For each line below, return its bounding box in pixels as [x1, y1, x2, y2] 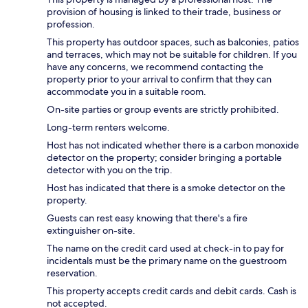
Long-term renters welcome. [47, 121, 170, 134]
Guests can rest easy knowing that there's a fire [47, 212, 247, 225]
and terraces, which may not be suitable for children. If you [47, 48, 297, 61]
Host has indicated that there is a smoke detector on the [47, 181, 285, 195]
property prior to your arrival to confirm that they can [47, 73, 272, 86]
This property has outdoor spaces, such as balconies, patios [47, 36, 299, 49]
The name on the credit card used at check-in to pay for [47, 242, 284, 255]
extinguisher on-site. [47, 224, 135, 237]
